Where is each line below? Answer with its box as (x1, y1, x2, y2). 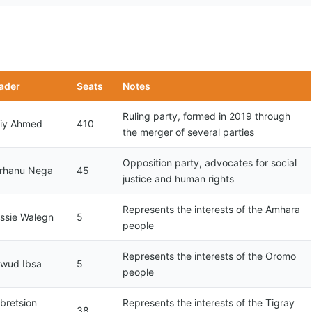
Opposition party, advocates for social (123, 157, 297, 169)
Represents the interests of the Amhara (123, 203, 300, 215)
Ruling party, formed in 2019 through (123, 110, 290, 122)
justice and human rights (123, 173, 234, 185)
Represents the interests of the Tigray (123, 297, 295, 309)
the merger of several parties (123, 126, 254, 138)
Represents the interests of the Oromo (123, 250, 296, 262)
